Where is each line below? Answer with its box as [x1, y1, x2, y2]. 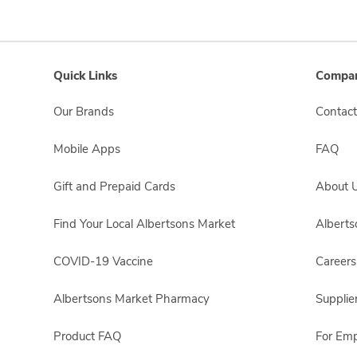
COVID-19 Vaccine [53, 253, 153, 269]
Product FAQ [53, 328, 121, 344]
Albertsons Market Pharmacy [53, 291, 210, 307]
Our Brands [53, 104, 114, 120]
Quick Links [53, 68, 117, 84]
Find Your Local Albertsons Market [53, 216, 235, 232]
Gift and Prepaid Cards [53, 178, 175, 194]
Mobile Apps [53, 141, 120, 157]
